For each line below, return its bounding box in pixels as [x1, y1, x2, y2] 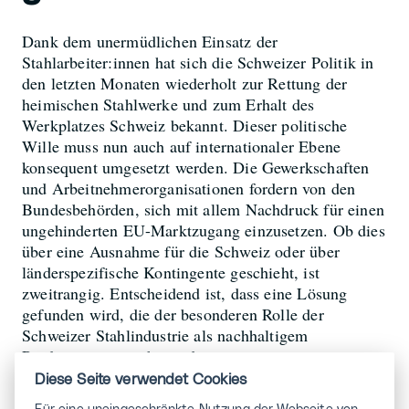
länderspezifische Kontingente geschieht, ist [22, 260, 320, 283]
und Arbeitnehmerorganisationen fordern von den [22, 176, 356, 199]
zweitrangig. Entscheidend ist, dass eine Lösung [22, 281, 348, 304]
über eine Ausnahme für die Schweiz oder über [22, 239, 340, 262]
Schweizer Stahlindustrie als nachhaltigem [22, 323, 309, 346]
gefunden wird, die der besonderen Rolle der [22, 302, 324, 325]
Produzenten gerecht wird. [22, 344, 201, 367]
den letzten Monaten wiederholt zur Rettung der [22, 71, 348, 94]
